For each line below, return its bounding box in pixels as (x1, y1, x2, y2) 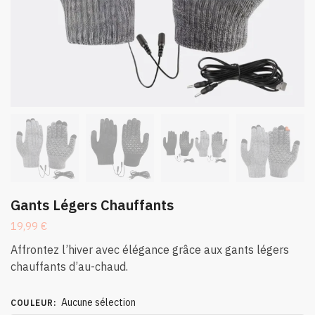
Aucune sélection (60, 296, 136, 309)
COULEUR (11, 297, 53, 309)
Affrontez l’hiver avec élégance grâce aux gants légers (11, 243, 289, 257)
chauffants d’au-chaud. (11, 259, 128, 274)
